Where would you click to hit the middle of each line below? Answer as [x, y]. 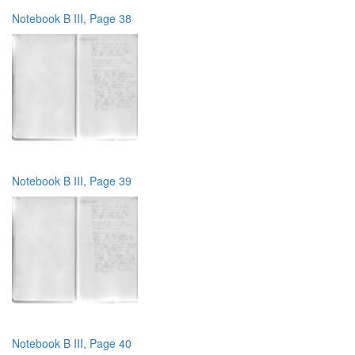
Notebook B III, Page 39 [72, 180]
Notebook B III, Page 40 [72, 343]
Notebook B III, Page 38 [72, 18]
